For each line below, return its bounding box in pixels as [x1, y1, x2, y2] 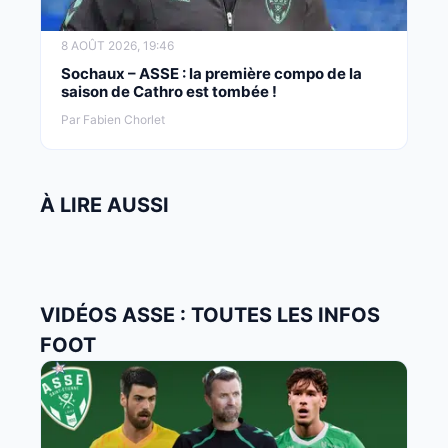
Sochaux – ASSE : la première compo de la [61, 64, 362, 84]
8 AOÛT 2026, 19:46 [61, 38, 174, 54]
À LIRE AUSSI [40, 193, 169, 218]
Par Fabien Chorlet [61, 112, 165, 128]
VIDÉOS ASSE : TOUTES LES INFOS [40, 303, 380, 328]
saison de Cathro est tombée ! [61, 82, 277, 102]
